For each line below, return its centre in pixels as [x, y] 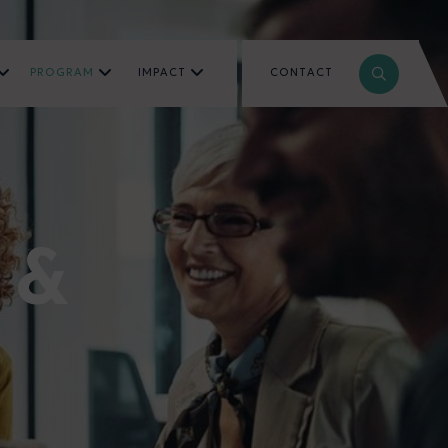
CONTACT [302, 72]
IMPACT [162, 72]
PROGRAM [62, 72]
